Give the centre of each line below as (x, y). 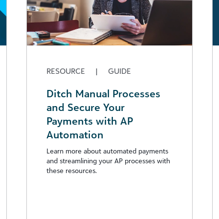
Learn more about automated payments (107, 151)
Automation (75, 134)
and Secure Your (86, 107)
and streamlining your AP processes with (108, 160)
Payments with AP (90, 120)
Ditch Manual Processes (103, 93)
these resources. (72, 170)
